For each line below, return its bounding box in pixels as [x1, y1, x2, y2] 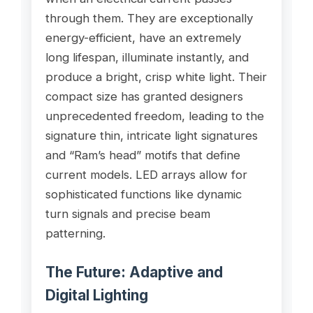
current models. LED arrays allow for [45, 167, 247, 182]
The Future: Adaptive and [45, 263, 223, 281]
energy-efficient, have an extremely [45, 30, 241, 45]
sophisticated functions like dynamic [45, 187, 242, 201]
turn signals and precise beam [45, 206, 210, 221]
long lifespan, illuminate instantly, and [45, 50, 249, 64]
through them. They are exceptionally [45, 10, 253, 25]
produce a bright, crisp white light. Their [45, 69, 267, 84]
